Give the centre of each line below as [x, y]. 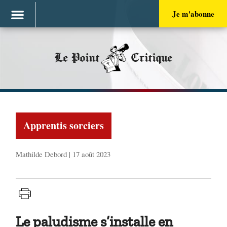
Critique [152, 58]
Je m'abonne [193, 14]
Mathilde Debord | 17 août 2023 [63, 154]
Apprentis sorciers [64, 125]
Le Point [77, 58]
